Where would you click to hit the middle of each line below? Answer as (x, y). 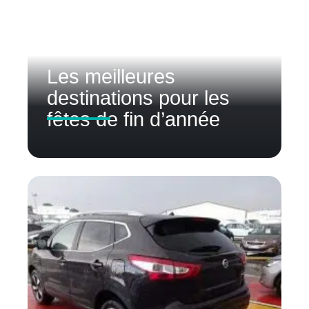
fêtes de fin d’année (133, 119)
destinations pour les (138, 98)
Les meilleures (111, 76)
